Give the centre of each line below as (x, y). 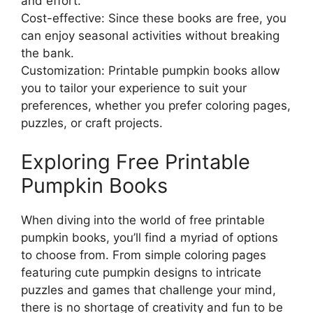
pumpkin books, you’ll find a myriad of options (150, 237)
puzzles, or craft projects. (92, 123)
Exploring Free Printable (136, 161)
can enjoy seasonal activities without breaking (150, 36)
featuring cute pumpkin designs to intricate (141, 272)
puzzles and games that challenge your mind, (148, 290)
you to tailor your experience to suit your (134, 88)
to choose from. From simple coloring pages (144, 255)
